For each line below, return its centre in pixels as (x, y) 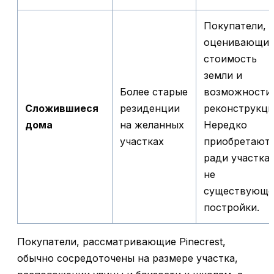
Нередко (225, 125)
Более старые (154, 92)
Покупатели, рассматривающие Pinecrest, (121, 242)
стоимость (230, 59)
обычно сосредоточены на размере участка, (128, 258)
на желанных (152, 125)
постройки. (231, 208)
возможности (238, 92)
